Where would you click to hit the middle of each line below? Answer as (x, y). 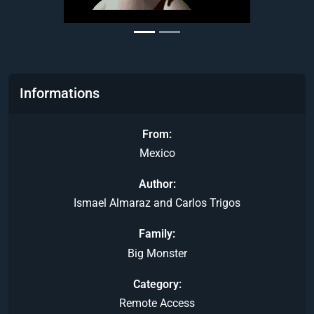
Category (156, 284)
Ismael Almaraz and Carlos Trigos (157, 203)
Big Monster (157, 253)
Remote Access (157, 303)
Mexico (157, 153)
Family (156, 234)
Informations (60, 93)
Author (156, 184)
